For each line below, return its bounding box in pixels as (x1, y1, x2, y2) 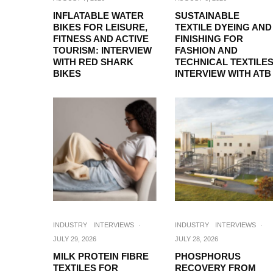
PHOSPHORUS (175, 250, 241, 261)
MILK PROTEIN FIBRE (53, 250, 149, 261)
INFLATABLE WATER (53, 10, 144, 21)
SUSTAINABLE (175, 10, 239, 21)
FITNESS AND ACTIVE (53, 33, 149, 44)
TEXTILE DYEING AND (175, 21, 272, 32)
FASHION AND (175, 44, 238, 55)
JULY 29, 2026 (53, 235, 96, 243)
